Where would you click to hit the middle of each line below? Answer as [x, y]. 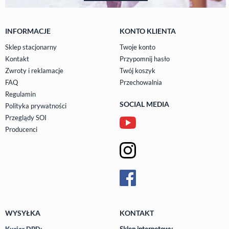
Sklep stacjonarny [31, 47]
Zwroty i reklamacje [34, 70]
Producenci [21, 129]
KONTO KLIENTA [148, 31]
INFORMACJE [28, 31]
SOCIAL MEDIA [144, 104]
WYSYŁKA [23, 213]
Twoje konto [138, 47]
